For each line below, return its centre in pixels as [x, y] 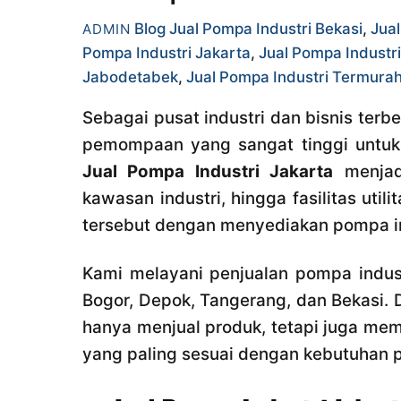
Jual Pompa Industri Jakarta [208, 171]
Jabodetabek [130, 77]
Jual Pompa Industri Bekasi [265, 28]
